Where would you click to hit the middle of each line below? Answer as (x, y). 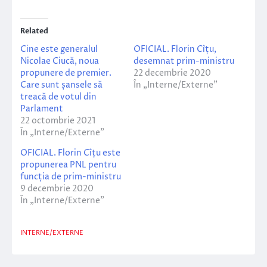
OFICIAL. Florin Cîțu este (70, 153)
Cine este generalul (59, 49)
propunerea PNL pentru (68, 165)
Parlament (42, 109)
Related (34, 31)
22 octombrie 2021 (58, 121)
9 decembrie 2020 (57, 189)
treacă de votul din (58, 97)
